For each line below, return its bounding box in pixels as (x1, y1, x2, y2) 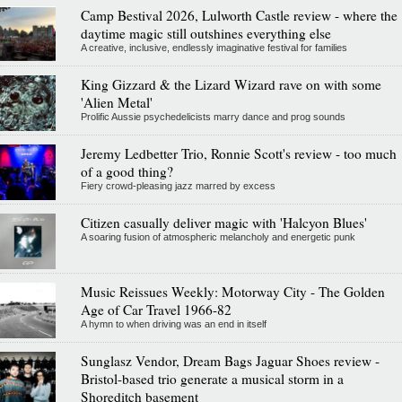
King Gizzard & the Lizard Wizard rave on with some (80, 74, 381, 93)
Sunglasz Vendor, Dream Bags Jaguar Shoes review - (80, 351, 380, 370)
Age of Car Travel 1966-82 (80, 300, 232, 319)
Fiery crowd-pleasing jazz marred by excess (80, 179, 275, 191)
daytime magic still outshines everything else (80, 23, 331, 42)
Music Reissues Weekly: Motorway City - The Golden (80, 282, 385, 301)
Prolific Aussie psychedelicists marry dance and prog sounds (80, 110, 345, 122)
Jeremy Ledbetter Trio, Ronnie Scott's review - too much (80, 144, 397, 162)
